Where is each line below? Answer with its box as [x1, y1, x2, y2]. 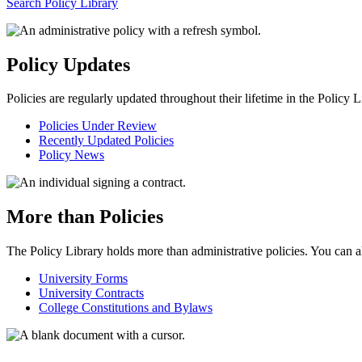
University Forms [39, 271, 128, 286]
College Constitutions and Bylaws [39, 301, 213, 315]
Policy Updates [6, 53, 130, 75]
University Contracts [39, 286, 144, 301]
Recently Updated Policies [39, 133, 174, 148]
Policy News [39, 148, 104, 162]
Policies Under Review [39, 119, 157, 133]
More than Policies [6, 206, 163, 228]
